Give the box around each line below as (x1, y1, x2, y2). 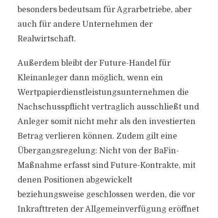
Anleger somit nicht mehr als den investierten (17, 117, 196, 126)
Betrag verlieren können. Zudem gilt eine (17, 132, 177, 141)
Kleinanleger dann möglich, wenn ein (17, 73, 163, 82)
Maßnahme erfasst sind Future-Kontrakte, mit (17, 161, 196, 170)
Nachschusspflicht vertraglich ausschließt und (17, 103, 199, 111)
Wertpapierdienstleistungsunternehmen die (17, 88, 189, 97)
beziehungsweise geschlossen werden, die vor (17, 190, 195, 199)
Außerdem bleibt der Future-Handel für (17, 59, 171, 68)
